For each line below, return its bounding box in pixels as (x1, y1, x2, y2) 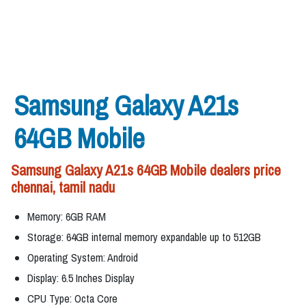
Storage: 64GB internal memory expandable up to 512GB (27, 229, 261, 245)
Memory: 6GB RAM (27, 209, 106, 225)
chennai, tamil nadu (11, 178, 115, 198)
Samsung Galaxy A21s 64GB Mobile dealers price (11, 161, 281, 181)
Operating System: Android (27, 250, 138, 266)
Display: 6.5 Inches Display (27, 270, 135, 286)
